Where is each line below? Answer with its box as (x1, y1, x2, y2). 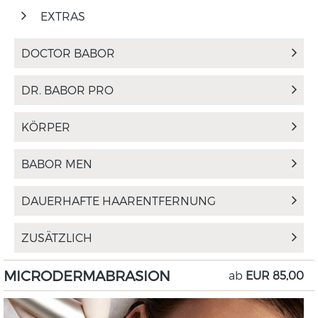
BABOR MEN (21, 157, 92, 170)
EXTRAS (40, 9, 85, 23)
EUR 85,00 (246, 268, 304, 282)
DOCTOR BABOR (21, 46, 115, 60)
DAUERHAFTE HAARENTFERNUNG (21, 194, 216, 207)
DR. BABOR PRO (21, 83, 114, 97)
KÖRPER (21, 120, 70, 133)
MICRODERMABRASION (4, 267, 170, 284)
